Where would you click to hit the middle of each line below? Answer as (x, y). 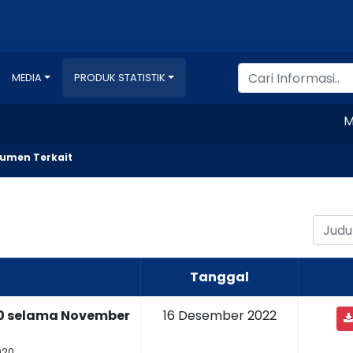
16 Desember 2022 (219, 316)
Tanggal (219, 277)
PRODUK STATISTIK (119, 78)
